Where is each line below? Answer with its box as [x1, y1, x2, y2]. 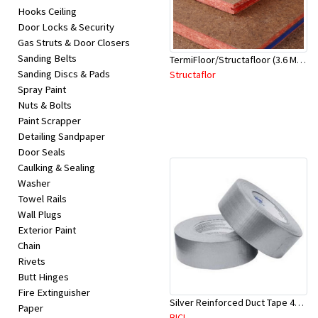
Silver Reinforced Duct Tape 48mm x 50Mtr [295, 295, 304, 309]
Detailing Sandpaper [18, 130, 105, 143]
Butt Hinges [18, 270, 69, 284]
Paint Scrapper [18, 114, 81, 128]
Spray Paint [18, 83, 66, 97]
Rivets [18, 255, 45, 268]
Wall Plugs [18, 208, 62, 221]
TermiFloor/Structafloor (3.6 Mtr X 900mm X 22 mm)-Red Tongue [297, 53, 306, 66]
